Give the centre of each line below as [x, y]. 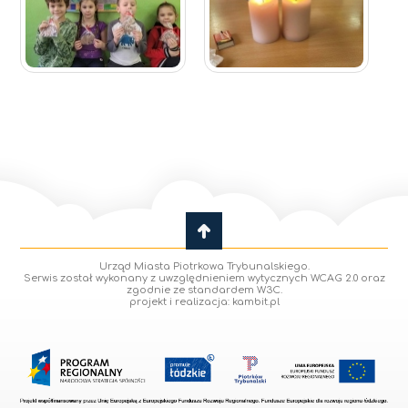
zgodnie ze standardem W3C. [204, 290]
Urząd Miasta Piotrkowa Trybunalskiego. [204, 266]
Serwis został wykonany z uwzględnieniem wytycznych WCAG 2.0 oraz [204, 278]
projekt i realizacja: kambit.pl [204, 301]
